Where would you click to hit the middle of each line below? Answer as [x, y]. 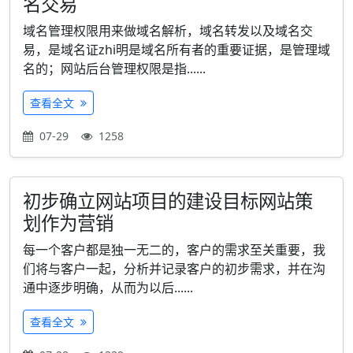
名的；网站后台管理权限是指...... [114, 69]
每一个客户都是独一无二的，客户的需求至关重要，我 [174, 250]
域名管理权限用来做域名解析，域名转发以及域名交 [168, 31]
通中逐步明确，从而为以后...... [108, 288]
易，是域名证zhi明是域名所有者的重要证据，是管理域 [176, 50]
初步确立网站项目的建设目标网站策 [168, 201]
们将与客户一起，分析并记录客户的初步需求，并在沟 [174, 269]
